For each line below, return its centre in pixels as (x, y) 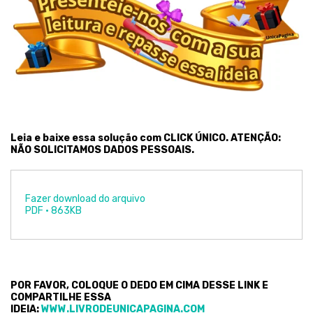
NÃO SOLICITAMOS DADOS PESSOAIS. (102, 150)
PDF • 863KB (53, 210)
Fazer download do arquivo (85, 198)
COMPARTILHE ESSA (61, 297)
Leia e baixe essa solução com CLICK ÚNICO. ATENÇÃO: (146, 138)
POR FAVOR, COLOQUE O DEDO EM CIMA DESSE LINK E (139, 285)
